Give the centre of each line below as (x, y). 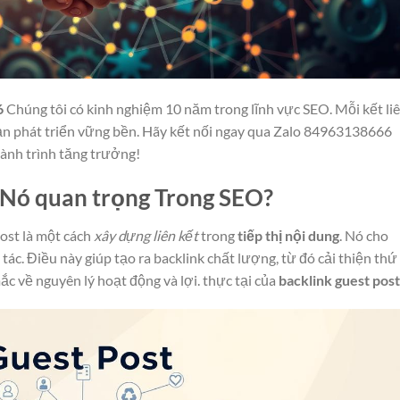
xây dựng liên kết (146, 235)
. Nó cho (364, 235)
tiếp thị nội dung (288, 235)
